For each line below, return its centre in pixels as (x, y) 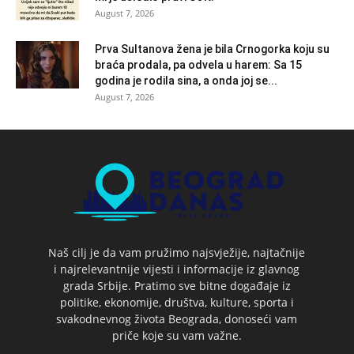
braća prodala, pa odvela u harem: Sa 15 (198, 64)
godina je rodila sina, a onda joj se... (186, 80)
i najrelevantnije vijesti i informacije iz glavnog (177, 269)
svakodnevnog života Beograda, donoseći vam (177, 319)
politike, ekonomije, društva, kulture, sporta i (177, 303)
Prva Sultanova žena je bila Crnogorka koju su (212, 49)
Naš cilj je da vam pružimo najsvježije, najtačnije (177, 253)
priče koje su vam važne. (177, 336)
